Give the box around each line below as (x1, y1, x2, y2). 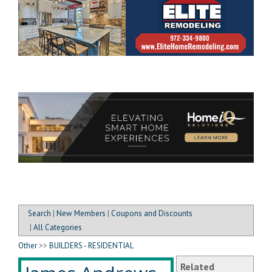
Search (28, 208, 51, 219)
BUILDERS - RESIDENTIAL (49, 240, 134, 251)
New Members (56, 208, 106, 219)
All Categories (33, 222, 82, 233)
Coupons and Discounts (111, 208, 192, 219)
